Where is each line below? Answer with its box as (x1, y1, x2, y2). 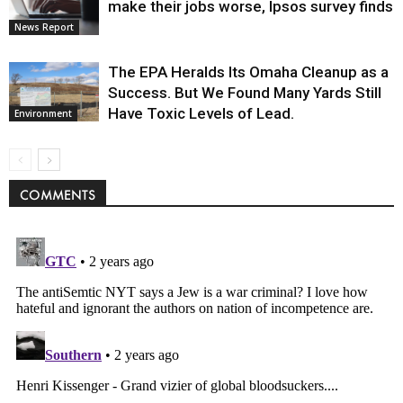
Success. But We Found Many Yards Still (108, 83, 381, 102)
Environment (14, 107, 72, 121)
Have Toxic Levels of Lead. (108, 103, 294, 122)
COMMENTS (20, 185, 95, 203)
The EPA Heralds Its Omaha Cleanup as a (108, 62, 389, 81)
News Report (14, 21, 74, 34)
